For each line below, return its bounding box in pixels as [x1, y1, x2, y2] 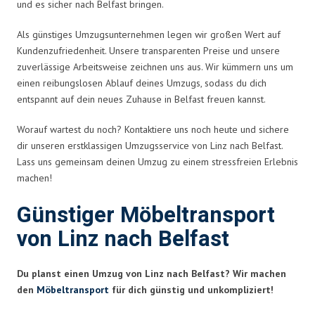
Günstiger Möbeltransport [17, 199, 275, 231]
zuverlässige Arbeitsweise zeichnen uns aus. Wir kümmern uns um [17, 60, 293, 73]
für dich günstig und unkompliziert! [109, 283, 274, 296]
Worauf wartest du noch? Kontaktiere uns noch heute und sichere [17, 122, 289, 136]
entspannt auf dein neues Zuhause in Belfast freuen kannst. [17, 92, 266, 105]
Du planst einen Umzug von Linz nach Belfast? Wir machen [17, 266, 286, 280]
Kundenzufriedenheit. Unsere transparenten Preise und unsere [17, 44, 280, 57]
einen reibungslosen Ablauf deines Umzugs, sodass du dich [17, 76, 266, 89]
